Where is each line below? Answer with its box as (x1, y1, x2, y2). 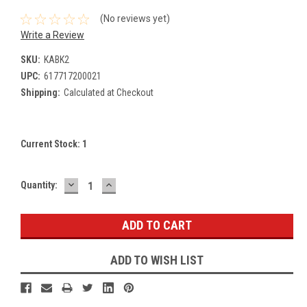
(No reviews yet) (99, 13, 170, 25)
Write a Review (21, 29, 84, 40)
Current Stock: (21, 138, 82, 149)
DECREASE (66, 176, 125, 191)
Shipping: (21, 86, 60, 98)
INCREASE (103, 176, 160, 191)
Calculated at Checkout (63, 86, 153, 98)
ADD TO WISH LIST (110, 252, 204, 267)
